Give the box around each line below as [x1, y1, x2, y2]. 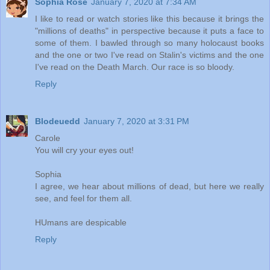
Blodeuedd [35, 116, 80, 127]
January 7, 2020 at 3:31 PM [84, 116, 189, 127]
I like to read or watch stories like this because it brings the [35, 14, 264, 24]
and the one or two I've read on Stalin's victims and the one [35, 50, 264, 60]
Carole [35, 133, 60, 143]
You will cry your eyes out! [35, 145, 134, 155]
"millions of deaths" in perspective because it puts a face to [35, 26, 264, 36]
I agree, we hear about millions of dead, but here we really [35, 181, 264, 192]
